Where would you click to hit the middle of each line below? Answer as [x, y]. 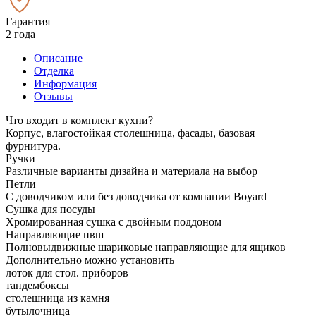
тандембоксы [37, 285]
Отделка [54, 71]
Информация [65, 83]
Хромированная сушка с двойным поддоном [114, 221]
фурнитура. [33, 145]
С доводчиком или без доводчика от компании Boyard [136, 196]
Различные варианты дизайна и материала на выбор [132, 171]
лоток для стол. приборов [67, 272]
